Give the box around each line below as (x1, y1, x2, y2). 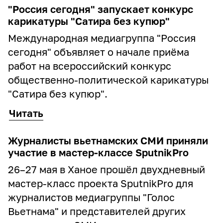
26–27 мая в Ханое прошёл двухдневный (8, 163, 205, 175)
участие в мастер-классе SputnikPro (8, 146, 189, 158)
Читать (9, 107, 43, 119)
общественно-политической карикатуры (8, 74, 209, 86)
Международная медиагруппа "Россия (8, 32, 196, 44)
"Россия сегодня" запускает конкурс (8, 3, 193, 15)
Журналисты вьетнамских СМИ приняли (8, 134, 208, 146)
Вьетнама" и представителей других (8, 205, 186, 217)
